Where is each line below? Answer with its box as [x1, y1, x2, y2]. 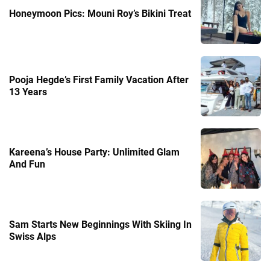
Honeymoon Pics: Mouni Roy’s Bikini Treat [9, 7, 191, 19]
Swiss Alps [9, 230, 56, 242]
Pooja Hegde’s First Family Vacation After [9, 74, 189, 86]
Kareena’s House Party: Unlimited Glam [9, 146, 180, 158]
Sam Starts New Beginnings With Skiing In [9, 218, 192, 230]
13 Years [9, 86, 47, 98]
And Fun [9, 158, 45, 170]
